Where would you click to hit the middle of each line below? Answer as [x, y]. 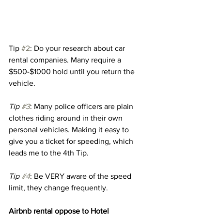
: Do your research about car [78, 48]
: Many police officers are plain [83, 106]
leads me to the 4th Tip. [50, 153]
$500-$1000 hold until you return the [73, 71]
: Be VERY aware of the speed [82, 176]
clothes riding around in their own [67, 118]
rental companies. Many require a [66, 60]
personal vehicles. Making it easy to [70, 129]
